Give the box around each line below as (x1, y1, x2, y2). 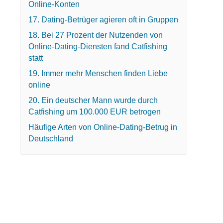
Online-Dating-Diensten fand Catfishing (28, 42, 167, 51)
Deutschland (28, 134, 73, 143)
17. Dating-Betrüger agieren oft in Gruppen (28, 15, 178, 24)
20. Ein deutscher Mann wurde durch (28, 96, 158, 105)
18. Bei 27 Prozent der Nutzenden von (28, 30, 163, 39)
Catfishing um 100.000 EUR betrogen (28, 107, 161, 116)
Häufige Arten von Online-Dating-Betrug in (28, 122, 177, 131)
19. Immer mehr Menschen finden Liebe (28, 69, 168, 78)
